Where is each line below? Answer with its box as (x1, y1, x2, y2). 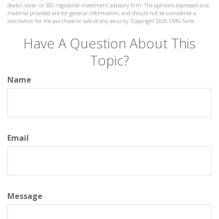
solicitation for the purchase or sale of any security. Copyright (7, 17, 156, 24)
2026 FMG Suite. (156, 17, 196, 24)
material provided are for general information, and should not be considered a (7, 9, 196, 17)
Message (7, 190, 43, 201)
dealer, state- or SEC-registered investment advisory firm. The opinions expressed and (7, 1, 209, 9)
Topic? (90, 50, 129, 69)
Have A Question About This (23, 33, 196, 52)
